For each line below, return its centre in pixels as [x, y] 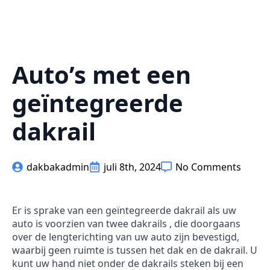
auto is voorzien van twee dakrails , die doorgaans [126, 224]
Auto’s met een [102, 74]
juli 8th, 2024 [132, 167]
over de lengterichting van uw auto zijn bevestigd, [126, 237]
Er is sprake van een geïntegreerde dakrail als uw [124, 210]
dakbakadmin [58, 167]
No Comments [208, 167]
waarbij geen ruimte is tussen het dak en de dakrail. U [135, 250]
